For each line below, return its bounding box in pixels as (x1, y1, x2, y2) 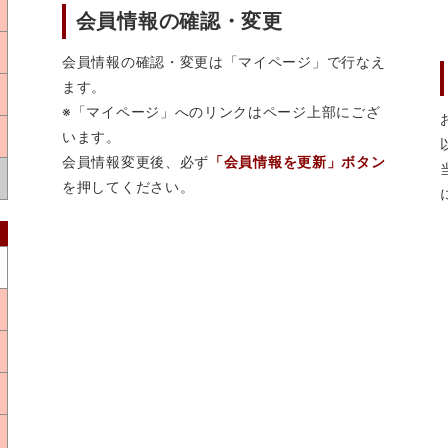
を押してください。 (62, 177, 195, 195)
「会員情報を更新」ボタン (209, 152, 386, 170)
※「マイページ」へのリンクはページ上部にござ (62, 102, 381, 120)
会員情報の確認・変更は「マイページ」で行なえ (62, 52, 386, 70)
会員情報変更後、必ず (62, 152, 209, 170)
